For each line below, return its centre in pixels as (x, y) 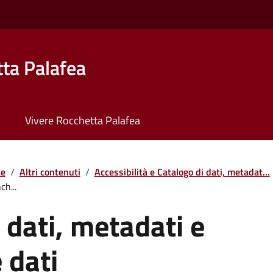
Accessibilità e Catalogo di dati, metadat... (182, 172)
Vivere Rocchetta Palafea (82, 121)
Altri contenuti (50, 172)
